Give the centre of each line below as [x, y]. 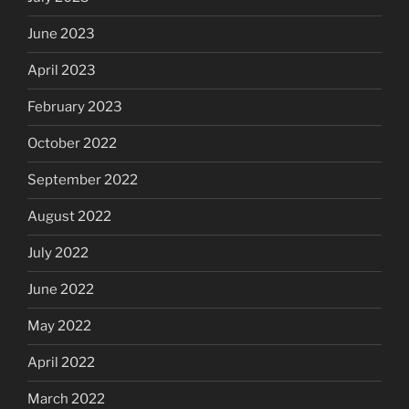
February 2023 [75, 107]
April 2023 [62, 71]
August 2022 [69, 217]
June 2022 [61, 290]
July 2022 [58, 253]
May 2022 [59, 326]
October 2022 [72, 144]
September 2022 [83, 180]
